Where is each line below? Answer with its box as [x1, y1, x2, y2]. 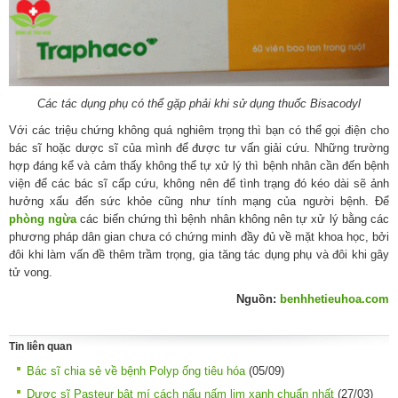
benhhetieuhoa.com [280, 291, 389, 306]
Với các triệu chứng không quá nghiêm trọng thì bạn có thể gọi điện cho [9, 123, 389, 137]
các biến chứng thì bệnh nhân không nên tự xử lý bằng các [76, 211, 390, 226]
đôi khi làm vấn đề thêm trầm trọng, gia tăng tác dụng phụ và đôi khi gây [9, 247, 389, 261]
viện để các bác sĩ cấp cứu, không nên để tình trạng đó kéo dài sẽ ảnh [9, 176, 389, 190]
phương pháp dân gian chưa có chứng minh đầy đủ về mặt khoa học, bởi [9, 229, 389, 243]
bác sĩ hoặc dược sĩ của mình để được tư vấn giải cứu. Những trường [9, 140, 389, 155]
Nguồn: [236, 291, 280, 306]
